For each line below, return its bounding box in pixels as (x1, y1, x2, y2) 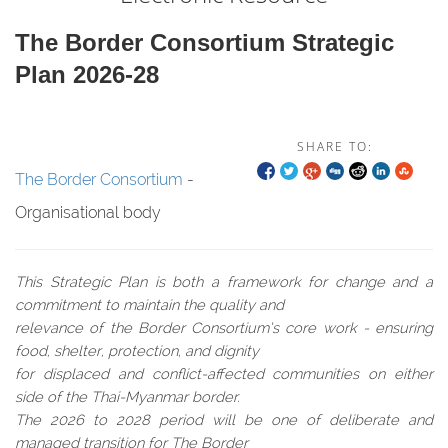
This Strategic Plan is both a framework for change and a (15, 273, 433, 290)
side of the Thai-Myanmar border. (15, 388, 240, 405)
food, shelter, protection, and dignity (15, 342, 259, 359)
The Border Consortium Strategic (15, 29, 394, 56)
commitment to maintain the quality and (15, 296, 284, 313)
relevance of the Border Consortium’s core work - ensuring (15, 319, 433, 336)
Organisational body (15, 203, 161, 222)
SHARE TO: (297, 138, 373, 155)
